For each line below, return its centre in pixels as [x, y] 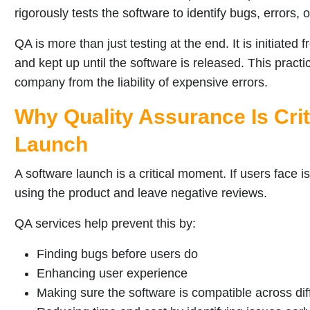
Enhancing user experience [112, 274]
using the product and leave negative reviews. [143, 193]
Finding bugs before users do [117, 254]
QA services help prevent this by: [105, 224]
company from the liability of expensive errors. [141, 83]
